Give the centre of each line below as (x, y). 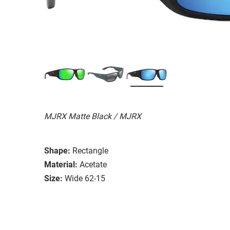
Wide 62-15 (85, 178)
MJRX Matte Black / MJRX (93, 116)
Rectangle (90, 150)
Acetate (93, 164)
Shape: (57, 150)
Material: (61, 164)
